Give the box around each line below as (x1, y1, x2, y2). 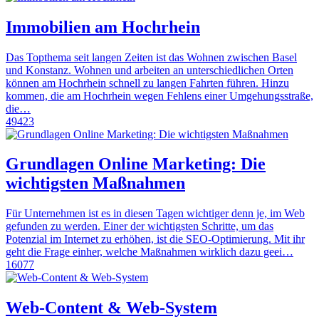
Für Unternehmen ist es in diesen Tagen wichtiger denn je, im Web (6, 207, 305, 220)
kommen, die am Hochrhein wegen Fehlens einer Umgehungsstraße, (6, 89, 313, 102)
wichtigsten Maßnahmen (6, 174, 185, 193)
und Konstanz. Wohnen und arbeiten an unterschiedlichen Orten (6, 63, 293, 76)
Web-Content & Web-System (6, 298, 217, 318)
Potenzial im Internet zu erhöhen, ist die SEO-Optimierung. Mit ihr (6, 233, 305, 246)
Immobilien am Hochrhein (6, 17, 200, 36)
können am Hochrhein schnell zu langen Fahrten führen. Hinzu (6, 76, 289, 89)
